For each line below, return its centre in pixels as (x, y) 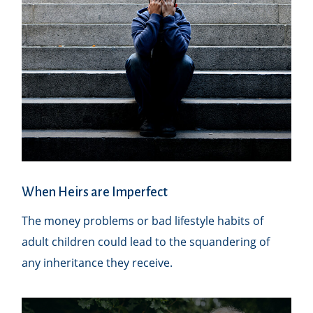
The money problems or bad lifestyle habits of (143, 220)
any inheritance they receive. (97, 262)
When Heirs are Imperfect (95, 192)
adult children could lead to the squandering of (146, 241)
